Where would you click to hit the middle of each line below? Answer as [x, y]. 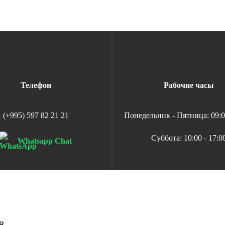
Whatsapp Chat [45, 141]
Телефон [36, 85]
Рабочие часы [189, 85]
